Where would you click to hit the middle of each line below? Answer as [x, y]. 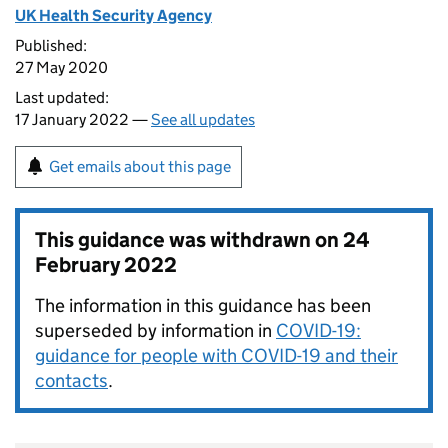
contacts [71, 380]
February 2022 [106, 265]
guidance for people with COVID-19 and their [216, 355]
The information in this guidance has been [203, 305]
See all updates [203, 119]
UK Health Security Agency [113, 15]
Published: [51, 45]
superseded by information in [155, 330]
